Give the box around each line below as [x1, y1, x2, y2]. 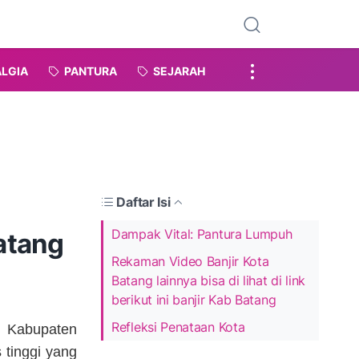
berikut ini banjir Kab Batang [111, 291, 276, 308]
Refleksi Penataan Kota [111, 318, 245, 335]
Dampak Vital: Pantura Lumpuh [111, 225, 292, 242]
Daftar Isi [116, 193, 171, 210]
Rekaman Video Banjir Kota [111, 252, 269, 269]
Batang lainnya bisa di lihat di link [111, 272, 306, 288]
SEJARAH [153, 63, 205, 78]
